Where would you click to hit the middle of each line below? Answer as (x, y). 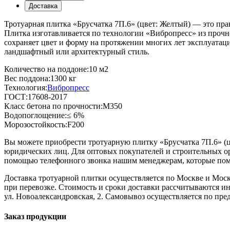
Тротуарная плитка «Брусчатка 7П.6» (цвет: (82, 24)
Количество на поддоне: (46, 69)
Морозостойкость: (36, 125)
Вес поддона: (27, 79)
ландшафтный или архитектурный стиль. (77, 52)
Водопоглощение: (35, 116)
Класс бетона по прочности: (53, 106)
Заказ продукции (35, 217)
